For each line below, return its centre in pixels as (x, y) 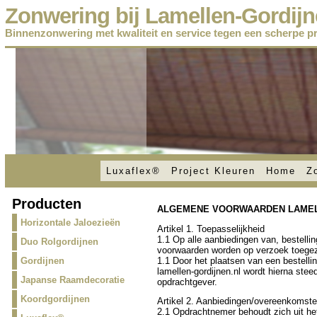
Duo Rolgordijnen (59, 242)
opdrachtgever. (187, 282)
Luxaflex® (133, 171)
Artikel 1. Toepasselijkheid (211, 229)
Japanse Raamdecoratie (72, 280)
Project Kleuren (213, 171)
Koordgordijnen (55, 299)
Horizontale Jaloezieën (70, 223)
